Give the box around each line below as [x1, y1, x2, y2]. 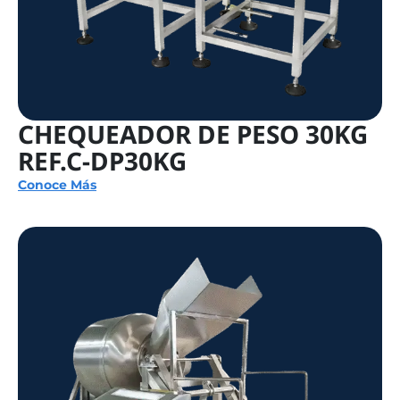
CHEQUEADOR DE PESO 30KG [18, 117, 368, 152]
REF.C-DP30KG [18, 144, 187, 179]
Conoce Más [18, 177, 96, 194]
